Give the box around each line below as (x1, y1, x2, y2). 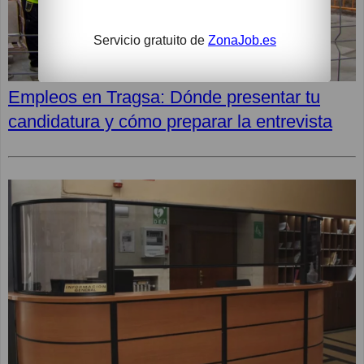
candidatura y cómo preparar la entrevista (8, 111, 332, 132)
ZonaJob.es (207, 32, 276, 47)
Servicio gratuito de (93, 32, 208, 47)
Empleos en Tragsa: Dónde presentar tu (8, 87, 320, 108)
